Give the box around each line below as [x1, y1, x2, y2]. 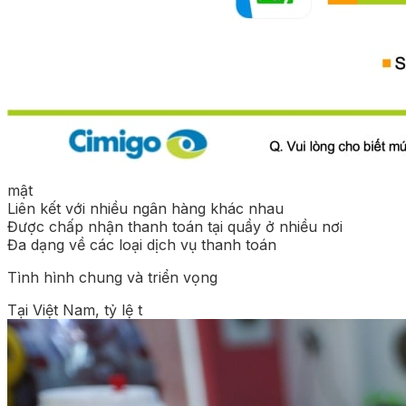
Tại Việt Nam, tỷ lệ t [7, 300, 142, 319]
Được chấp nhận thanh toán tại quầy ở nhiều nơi [7, 217, 343, 236]
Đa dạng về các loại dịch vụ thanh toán [7, 235, 276, 254]
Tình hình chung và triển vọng [7, 267, 217, 286]
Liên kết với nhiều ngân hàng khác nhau [7, 198, 284, 217]
